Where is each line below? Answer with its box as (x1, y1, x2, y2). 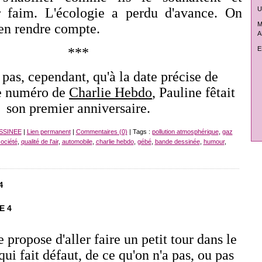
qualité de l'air (20, 138, 58, 146)
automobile (61, 138, 92, 146)
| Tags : (127, 128, 152, 136)
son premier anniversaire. (6, 101, 150, 116)
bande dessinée (154, 138, 200, 146)
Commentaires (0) (75, 128, 127, 136)
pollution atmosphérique (151, 128, 219, 136)
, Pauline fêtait (152, 85, 235, 101)
